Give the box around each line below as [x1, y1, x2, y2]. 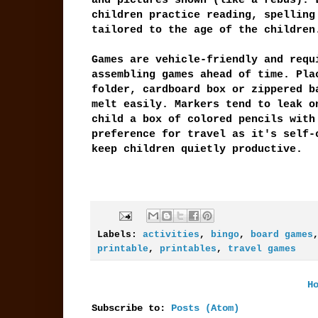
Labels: [97, 230, 143, 241]
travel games [227, 244, 296, 255]
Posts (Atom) [170, 302, 239, 314]
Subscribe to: [91, 302, 171, 314]
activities [142, 230, 199, 241]
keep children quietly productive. [91, 143, 302, 156]
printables [159, 244, 216, 255]
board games [250, 230, 313, 241]
